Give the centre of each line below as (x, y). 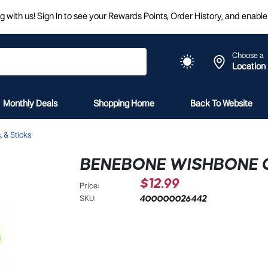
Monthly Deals (30, 104)
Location (249, 67)
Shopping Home (124, 104)
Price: (90, 186)
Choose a (248, 56)
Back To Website (221, 104)
